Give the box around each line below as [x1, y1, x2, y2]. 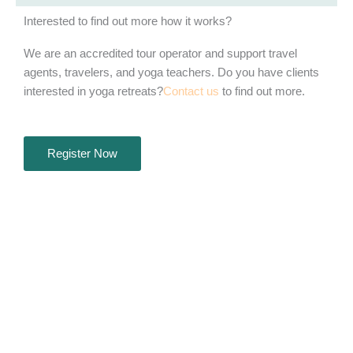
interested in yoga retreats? [24, 84, 163, 98]
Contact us [163, 84, 219, 98]
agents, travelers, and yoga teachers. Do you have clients [24, 65, 319, 79]
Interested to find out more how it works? [24, 14, 232, 28]
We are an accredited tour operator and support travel [24, 46, 297, 60]
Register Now [47, 147, 117, 161]
